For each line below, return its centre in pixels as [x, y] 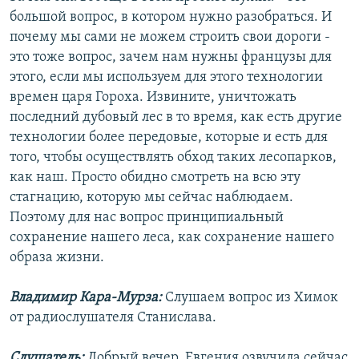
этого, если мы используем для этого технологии [166, 78]
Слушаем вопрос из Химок [252, 298]
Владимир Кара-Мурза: [87, 298]
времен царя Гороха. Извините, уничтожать [153, 98]
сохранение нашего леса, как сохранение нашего [172, 238]
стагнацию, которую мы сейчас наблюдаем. [151, 198]
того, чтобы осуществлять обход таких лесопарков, [173, 158]
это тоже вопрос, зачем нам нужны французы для [171, 58]
